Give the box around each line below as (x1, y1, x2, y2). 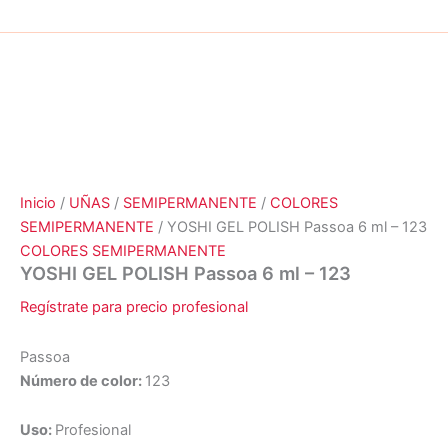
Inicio (20, 194, 56, 213)
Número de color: (20, 371, 145, 390)
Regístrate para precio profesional (20, 298, 248, 317)
